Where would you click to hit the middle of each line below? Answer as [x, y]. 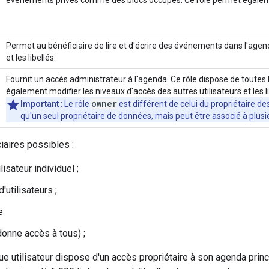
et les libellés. [31, 57]
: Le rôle [75, 104]
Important [40, 104]
